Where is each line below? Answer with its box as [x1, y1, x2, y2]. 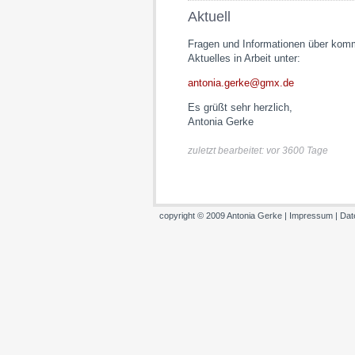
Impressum [289, 211, 333, 220]
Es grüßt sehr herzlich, [188, 101, 292, 113]
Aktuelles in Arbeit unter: [188, 52, 300, 64]
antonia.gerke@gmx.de [188, 77, 294, 89]
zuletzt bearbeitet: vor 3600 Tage [188, 145, 328, 156]
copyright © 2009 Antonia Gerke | [159, 211, 289, 220]
